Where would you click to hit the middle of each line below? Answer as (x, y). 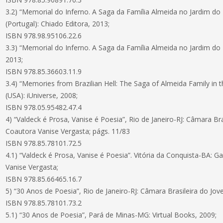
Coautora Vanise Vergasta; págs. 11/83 (68, 131)
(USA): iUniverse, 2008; (42, 95)
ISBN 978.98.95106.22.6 (44, 36)
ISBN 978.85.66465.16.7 (44, 179)
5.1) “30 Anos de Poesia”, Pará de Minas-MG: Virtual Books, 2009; (111, 215)
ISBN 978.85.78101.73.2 (44, 203)
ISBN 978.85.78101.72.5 (44, 143)
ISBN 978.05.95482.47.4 (44, 107)
